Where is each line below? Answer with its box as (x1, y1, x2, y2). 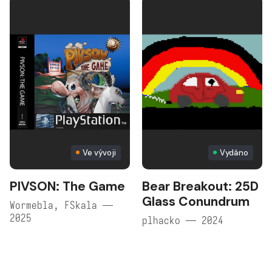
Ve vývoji (82, 147, 116, 158)
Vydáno (219, 147, 248, 158)
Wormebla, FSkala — (10, 199, 114, 212)
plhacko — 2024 (141, 214, 223, 227)
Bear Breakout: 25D (141, 177, 259, 195)
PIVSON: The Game (10, 177, 126, 195)
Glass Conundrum (141, 192, 250, 210)
